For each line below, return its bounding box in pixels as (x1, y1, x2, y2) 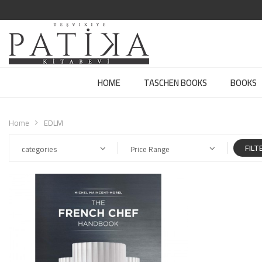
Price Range (130, 142, 170, 156)
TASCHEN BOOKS (144, 74, 207, 91)
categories (22, 142, 57, 156)
